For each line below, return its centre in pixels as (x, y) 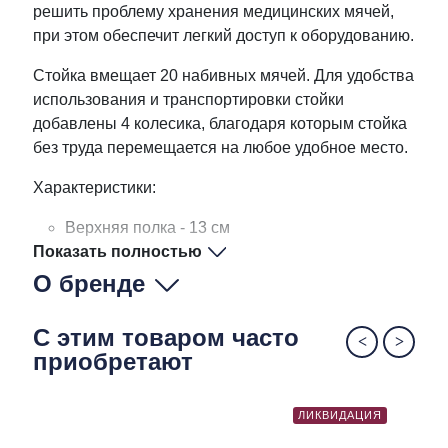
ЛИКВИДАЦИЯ (339, 415)
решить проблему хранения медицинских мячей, (213, 11)
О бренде (89, 283)
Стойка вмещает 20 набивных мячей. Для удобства (223, 75)
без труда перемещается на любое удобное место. (220, 147)
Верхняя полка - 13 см (147, 227)
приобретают (113, 361)
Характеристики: (94, 187)
